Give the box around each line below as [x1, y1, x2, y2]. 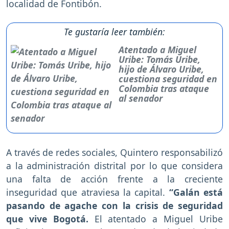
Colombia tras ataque [119, 82, 210, 95]
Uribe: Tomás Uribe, [119, 53, 201, 66]
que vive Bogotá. [6, 213, 95, 225]
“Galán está [169, 186, 223, 199]
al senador [119, 92, 163, 105]
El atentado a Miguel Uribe [94, 213, 223, 225]
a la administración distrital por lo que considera [6, 159, 223, 172]
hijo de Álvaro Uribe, [119, 63, 204, 76]
